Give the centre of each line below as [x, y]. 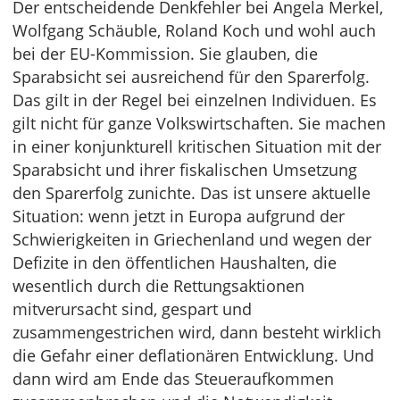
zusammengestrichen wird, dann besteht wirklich [197, 332]
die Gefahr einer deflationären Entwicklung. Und [193, 355]
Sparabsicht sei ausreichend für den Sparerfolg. [191, 77]
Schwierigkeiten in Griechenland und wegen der [192, 239]
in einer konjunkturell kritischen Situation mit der [197, 146]
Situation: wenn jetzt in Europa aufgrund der [179, 216]
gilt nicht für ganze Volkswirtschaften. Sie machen [199, 123]
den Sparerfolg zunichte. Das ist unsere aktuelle [192, 193]
